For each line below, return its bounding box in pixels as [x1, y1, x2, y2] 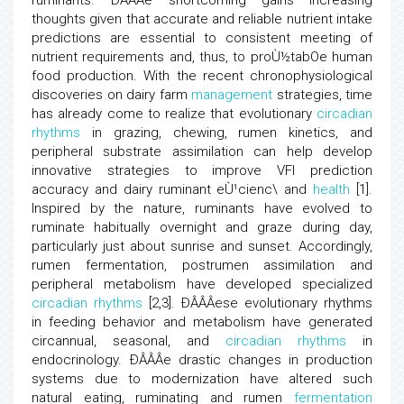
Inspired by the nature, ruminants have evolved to [32, 200, 372, 216]
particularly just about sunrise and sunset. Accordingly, [32, 238, 372, 254]
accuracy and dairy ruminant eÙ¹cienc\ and [32, 181, 314, 197]
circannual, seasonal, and [32, 333, 225, 349]
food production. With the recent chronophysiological [32, 68, 372, 84]
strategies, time [272, 87, 372, 103]
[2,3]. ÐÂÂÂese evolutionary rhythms [142, 295, 373, 311]
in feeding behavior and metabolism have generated [32, 314, 372, 330]
